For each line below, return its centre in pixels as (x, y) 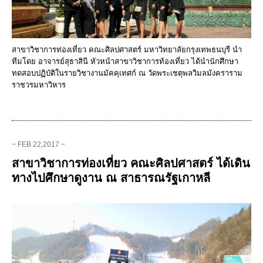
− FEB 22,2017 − (38, 144)
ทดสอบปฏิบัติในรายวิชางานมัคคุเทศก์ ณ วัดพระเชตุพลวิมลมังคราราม (127, 73)
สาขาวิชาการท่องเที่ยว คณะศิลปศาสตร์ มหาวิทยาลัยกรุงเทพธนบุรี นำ (127, 49)
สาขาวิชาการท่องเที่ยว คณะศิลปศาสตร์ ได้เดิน (131, 163)
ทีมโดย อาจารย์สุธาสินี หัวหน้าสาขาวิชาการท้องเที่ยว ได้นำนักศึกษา (125, 61)
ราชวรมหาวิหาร (39, 85)
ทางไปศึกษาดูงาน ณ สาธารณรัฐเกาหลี (111, 178)
